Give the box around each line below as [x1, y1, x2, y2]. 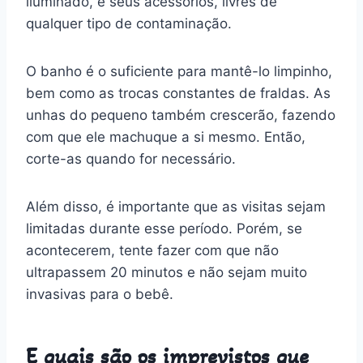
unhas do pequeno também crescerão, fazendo [26, 106, 335, 123]
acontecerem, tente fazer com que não [26, 241, 279, 258]
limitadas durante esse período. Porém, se [26, 220, 302, 237]
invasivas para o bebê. [26, 285, 173, 302]
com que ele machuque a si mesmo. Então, [26, 128, 305, 145]
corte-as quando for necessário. [26, 150, 236, 167]
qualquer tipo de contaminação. [26, 15, 232, 32]
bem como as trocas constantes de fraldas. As [26, 84, 331, 101]
